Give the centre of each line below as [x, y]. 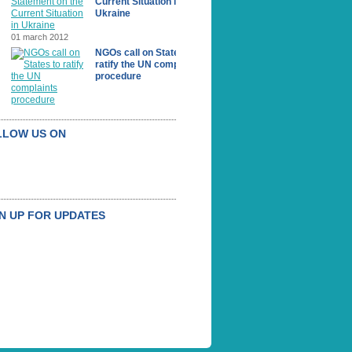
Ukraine [113, 13]
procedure [118, 76]
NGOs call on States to [145, 53]
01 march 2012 [40, 37]
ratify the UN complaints [149, 64]
